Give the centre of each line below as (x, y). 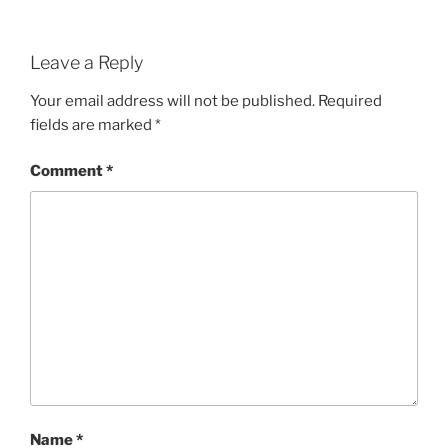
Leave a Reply (86, 63)
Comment (68, 171)
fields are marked (92, 124)
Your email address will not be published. (172, 100)
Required (350, 100)
